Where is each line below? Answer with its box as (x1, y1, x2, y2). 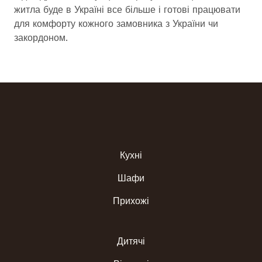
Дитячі (117, 235, 145, 247)
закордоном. (14, 32, 68, 43)
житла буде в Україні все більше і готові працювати (14, 4, 240, 15)
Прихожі (113, 195, 149, 206)
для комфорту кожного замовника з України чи (14, 18, 218, 29)
